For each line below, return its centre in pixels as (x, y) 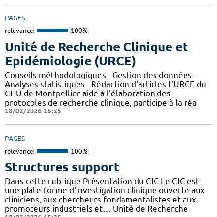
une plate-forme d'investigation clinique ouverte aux (105, 190)
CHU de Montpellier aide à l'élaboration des (88, 93)
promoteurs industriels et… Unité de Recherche (96, 209)
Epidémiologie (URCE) (70, 61)
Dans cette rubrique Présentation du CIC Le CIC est (102, 181)
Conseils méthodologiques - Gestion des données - (101, 75)
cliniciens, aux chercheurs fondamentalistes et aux (101, 200)
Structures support (62, 167)
